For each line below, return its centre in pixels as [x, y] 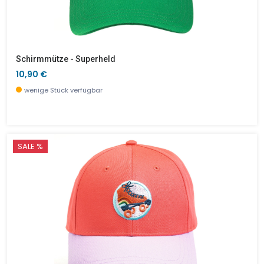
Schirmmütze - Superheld [66, 59]
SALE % [30, 146]
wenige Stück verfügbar [63, 90]
